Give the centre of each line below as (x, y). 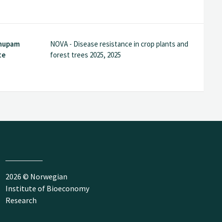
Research (21, 200)
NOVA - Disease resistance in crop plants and (119, 44)
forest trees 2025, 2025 (85, 55)
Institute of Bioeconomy (47, 188)
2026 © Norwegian (36, 176)
